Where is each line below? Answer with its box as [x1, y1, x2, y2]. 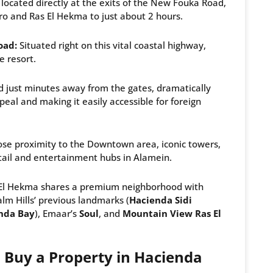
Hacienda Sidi [129, 194, 192, 207]
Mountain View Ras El [122, 207, 221, 220]
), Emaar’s [35, 207, 79, 220]
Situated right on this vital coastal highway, [17, 39, 206, 52]
